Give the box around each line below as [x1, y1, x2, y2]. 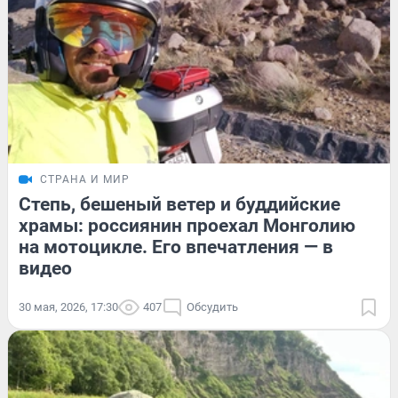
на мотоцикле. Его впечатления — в [19, 235, 333, 258]
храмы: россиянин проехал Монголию [19, 214, 355, 236]
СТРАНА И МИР [40, 172, 130, 186]
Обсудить [187, 299, 238, 314]
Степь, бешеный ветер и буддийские [19, 193, 340, 215]
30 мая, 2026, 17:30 [19, 299, 118, 314]
